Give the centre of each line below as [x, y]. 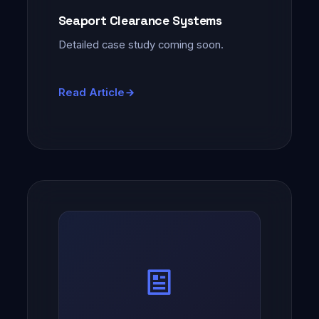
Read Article [91, 92]
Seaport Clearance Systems [140, 21]
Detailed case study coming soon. [141, 45]
